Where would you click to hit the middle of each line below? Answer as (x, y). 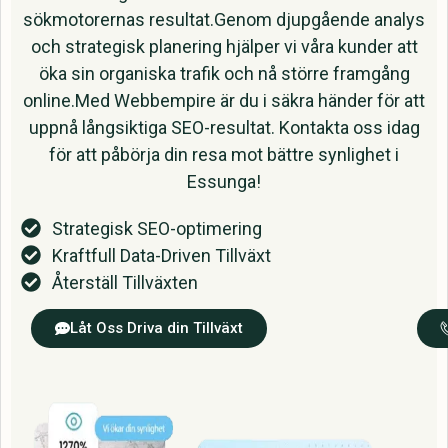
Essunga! (224, 181)
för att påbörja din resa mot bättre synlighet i (224, 154)
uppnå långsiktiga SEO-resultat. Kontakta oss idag (224, 127)
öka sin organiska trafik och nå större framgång (224, 73)
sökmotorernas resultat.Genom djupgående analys (224, 19)
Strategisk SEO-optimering (157, 228)
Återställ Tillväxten (125, 282)
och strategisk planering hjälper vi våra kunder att (224, 46)
